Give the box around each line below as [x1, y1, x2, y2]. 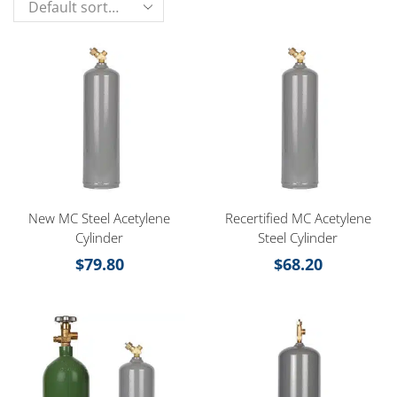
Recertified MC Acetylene [224, 209, 371, 228]
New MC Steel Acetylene [28, 209, 170, 228]
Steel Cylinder [258, 229, 338, 247]
